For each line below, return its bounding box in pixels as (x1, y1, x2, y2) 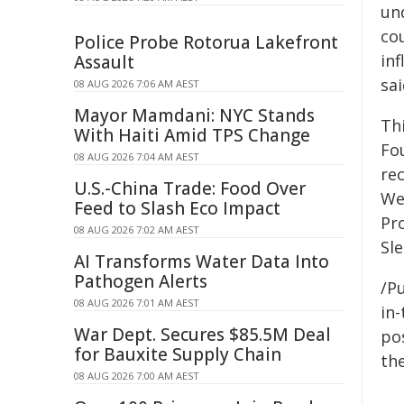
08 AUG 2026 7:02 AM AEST (74, 223, 199, 236)
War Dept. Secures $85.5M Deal (74, 323, 331, 346)
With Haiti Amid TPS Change (74, 124, 310, 147)
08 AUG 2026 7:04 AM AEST (74, 150, 199, 163)
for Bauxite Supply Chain (74, 343, 281, 366)
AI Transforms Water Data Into (74, 250, 329, 273)
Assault (74, 50, 134, 74)
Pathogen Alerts (74, 270, 207, 293)
